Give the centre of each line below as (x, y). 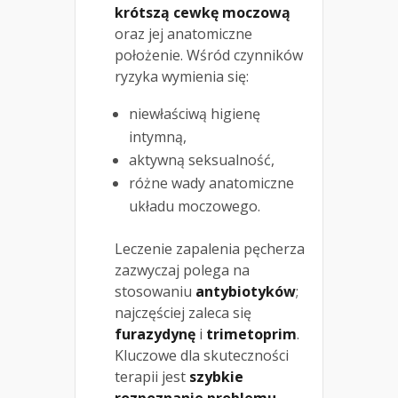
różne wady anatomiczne (211, 183)
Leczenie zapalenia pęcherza (210, 249)
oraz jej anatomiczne (183, 34)
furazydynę (155, 334)
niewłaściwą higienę (195, 114)
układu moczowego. (195, 207)
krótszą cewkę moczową (203, 13)
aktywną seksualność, (202, 160)
